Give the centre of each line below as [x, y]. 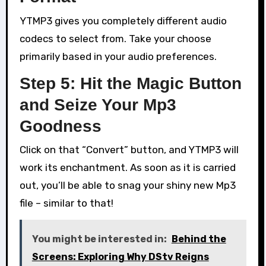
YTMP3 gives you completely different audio [123, 20]
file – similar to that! [66, 203]
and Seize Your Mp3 [98, 104]
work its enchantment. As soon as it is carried [127, 168]
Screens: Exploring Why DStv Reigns [120, 257]
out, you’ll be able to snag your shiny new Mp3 [127, 186]
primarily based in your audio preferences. [118, 56]
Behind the [199, 239]
